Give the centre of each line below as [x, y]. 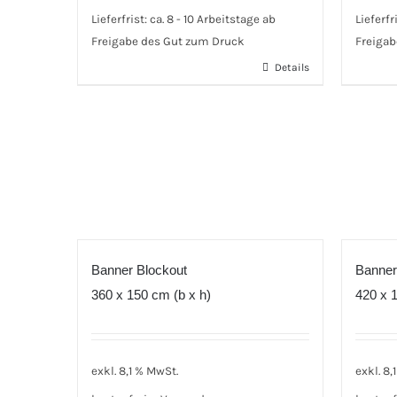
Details [292, 67]
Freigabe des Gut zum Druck [168, 42]
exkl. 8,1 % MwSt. [135, 370]
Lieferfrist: [121, 19]
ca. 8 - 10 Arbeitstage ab [213, 19]
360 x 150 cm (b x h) [151, 295]
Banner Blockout [139, 270]
